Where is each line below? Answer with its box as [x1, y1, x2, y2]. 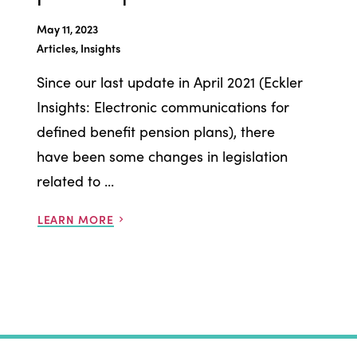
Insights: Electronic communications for [36, 96, 289, 116]
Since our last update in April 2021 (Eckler [36, 71, 303, 92]
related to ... [36, 170, 114, 190]
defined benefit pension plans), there [36, 120, 275, 141]
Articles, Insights [36, 39, 120, 56]
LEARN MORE [37, 210, 114, 227]
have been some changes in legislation [36, 145, 288, 166]
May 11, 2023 [36, 20, 98, 37]
